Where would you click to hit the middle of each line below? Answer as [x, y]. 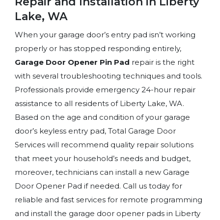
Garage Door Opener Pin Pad [72, 62]
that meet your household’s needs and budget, [103, 158]
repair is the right [162, 62]
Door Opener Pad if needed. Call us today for [98, 186]
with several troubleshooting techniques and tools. [109, 76]
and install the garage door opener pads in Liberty [108, 213]
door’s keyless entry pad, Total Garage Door [95, 131]
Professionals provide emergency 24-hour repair [105, 89]
